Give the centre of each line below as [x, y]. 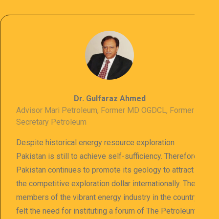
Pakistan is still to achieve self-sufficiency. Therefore [107, 156]
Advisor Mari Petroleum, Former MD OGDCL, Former [105, 110]
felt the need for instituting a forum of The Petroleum [106, 211]
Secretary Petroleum [51, 122]
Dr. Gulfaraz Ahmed [109, 99]
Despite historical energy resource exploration [95, 142]
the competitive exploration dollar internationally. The [106, 184]
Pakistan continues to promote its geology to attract [105, 170]
